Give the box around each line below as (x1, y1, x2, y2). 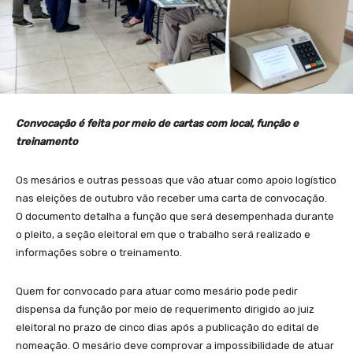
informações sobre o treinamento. (16, 246, 182, 258)
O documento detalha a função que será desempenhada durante (16, 210, 334, 222)
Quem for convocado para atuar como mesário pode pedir (16, 284, 298, 297)
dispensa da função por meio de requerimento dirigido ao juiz (16, 303, 314, 315)
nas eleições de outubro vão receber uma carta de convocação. (16, 191, 327, 204)
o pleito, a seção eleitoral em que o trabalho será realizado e (16, 228, 310, 240)
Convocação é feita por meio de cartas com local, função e (16, 117, 299, 129)
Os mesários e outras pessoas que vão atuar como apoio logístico (16, 173, 336, 186)
